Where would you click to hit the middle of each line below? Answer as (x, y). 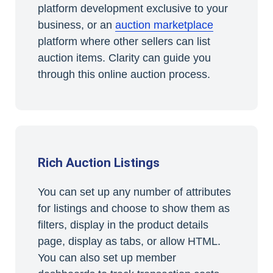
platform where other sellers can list (124, 42)
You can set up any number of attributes (134, 192)
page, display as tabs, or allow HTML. (129, 241)
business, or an (76, 25)
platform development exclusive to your (133, 9)
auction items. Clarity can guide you (124, 58)
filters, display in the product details (123, 225)
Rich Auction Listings (98, 163)
